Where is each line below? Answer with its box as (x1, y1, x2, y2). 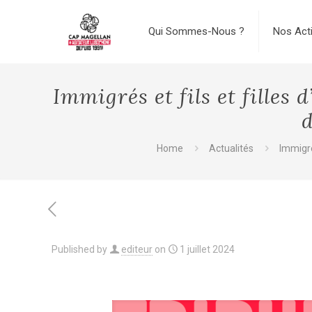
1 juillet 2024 (180, 244, 235, 255)
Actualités (208, 143, 253, 154)
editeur (121, 244, 153, 255)
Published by (52, 244, 107, 255)
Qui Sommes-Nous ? (148, 25, 244, 38)
